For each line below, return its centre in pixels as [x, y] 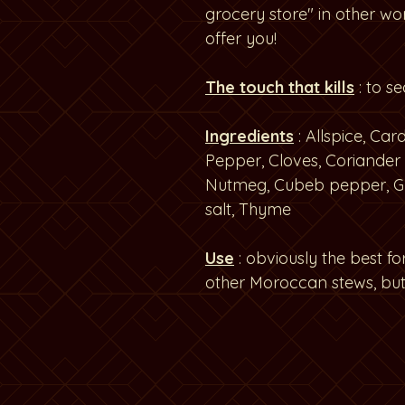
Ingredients [250, 137]
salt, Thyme [248, 210]
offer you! [241, 39]
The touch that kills [280, 88]
